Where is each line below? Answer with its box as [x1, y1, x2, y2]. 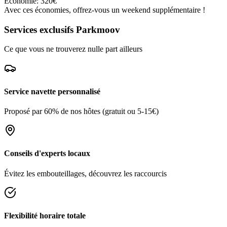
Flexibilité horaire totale [4, 211, 86, 220]
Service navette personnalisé [4, 87, 100, 96]
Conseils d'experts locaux [4, 149, 90, 158]
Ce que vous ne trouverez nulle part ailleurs [4, 45, 142, 54]
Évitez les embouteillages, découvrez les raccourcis [4, 169, 167, 178]
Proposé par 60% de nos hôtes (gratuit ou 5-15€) [4, 107, 159, 116]
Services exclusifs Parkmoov [4, 24, 120, 35]
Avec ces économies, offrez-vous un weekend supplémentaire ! [4, 6, 205, 15]
